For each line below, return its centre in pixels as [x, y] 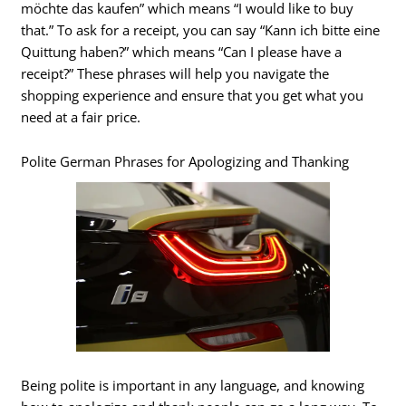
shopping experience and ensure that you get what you [193, 95]
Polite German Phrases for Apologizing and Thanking [185, 162]
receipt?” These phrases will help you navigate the [175, 73]
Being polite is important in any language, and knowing [193, 386]
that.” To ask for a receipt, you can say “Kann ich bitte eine [201, 29]
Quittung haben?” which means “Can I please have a [182, 51]
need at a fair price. [81, 116]
